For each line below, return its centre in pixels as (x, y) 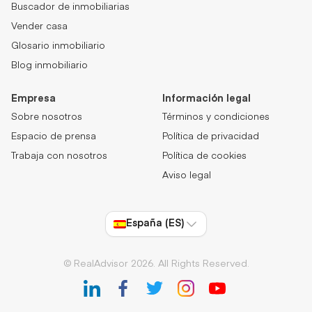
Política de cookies (204, 157)
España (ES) (155, 224)
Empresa (33, 99)
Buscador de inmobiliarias (70, 8)
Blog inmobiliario (49, 66)
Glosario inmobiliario (58, 47)
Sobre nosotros (47, 118)
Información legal (206, 99)
